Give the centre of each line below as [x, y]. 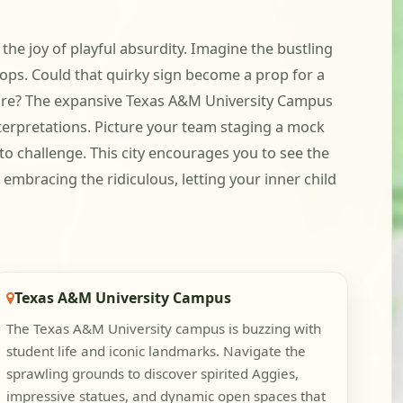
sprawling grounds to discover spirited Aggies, [153, 374]
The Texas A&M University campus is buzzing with [164, 329]
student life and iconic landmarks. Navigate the [157, 351]
